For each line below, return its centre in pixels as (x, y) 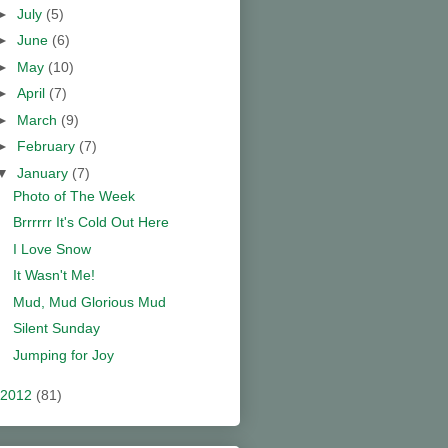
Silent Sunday (56, 328)
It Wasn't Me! (53, 275)
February (47, 146)
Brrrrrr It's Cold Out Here (90, 222)
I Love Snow (51, 248)
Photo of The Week (73, 195)
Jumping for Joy (63, 354)
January (44, 172)
